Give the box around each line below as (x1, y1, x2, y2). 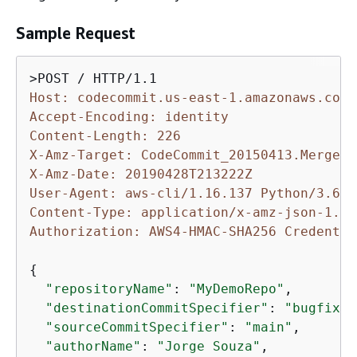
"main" (245, 320, 292, 335)
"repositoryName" (45, 281, 173, 296)
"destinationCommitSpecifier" (45, 300, 269, 316)
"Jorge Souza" (157, 339, 261, 354)
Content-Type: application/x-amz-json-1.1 (29, 205, 348, 220)
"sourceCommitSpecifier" (45, 320, 229, 335)
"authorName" (45, 339, 141, 354)
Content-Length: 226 (29, 128, 181, 143)
